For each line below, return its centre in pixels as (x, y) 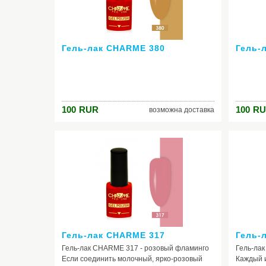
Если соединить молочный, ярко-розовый (132, 259)
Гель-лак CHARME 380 (113, 48)
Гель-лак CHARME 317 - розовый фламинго (135, 248)
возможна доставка (182, 110)
